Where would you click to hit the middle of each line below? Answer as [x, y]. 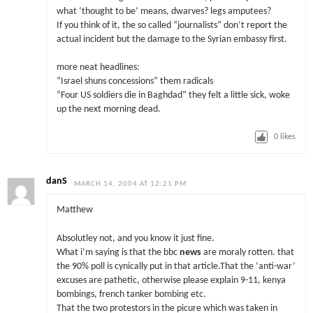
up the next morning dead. [108, 110]
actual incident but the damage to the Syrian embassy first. [172, 39]
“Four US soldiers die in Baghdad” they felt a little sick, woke [173, 96]
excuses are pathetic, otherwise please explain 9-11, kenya [171, 280]
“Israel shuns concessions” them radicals [134, 82]
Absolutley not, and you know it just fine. [135, 238]
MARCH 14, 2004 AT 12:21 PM [131, 184]
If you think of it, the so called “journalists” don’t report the [172, 25]
